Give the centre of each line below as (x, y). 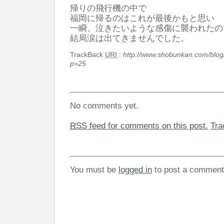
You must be (94, 170)
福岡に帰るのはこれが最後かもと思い (142, 18)
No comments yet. (104, 106)
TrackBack (87, 54)
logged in (135, 170)
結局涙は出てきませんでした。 (129, 38)
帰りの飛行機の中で (108, 8)
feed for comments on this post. (147, 125)
